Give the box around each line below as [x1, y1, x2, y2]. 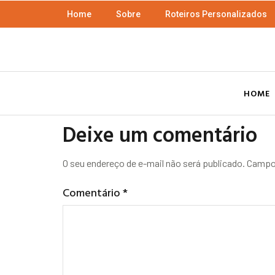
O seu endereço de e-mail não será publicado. [63, 157, 245, 169]
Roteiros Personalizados [165, 9, 267, 19]
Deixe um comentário [63, 118, 257, 150]
